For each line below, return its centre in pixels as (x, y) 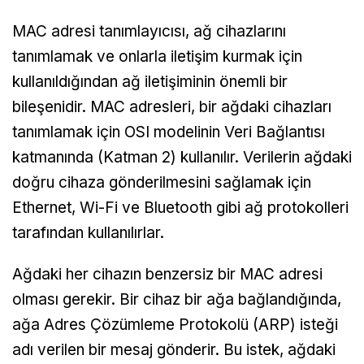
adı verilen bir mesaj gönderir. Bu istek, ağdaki (174, 349)
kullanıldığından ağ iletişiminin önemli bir (150, 81)
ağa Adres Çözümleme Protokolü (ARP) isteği (175, 324)
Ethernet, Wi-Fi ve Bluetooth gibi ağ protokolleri (180, 207)
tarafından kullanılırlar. (88, 232)
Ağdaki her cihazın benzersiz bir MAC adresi (167, 274)
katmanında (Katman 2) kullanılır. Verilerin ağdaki (182, 157)
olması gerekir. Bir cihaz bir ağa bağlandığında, (177, 299)
